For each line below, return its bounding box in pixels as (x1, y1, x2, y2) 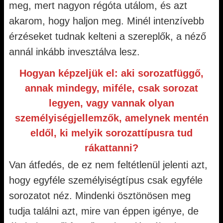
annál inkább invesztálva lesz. (9, 46, 143, 57)
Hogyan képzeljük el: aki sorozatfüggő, (19, 68, 204, 79)
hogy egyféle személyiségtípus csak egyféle (9, 175, 203, 186)
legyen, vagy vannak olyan (49, 98, 174, 109)
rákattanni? (85, 142, 138, 153)
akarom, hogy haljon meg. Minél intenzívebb (9, 15, 204, 26)
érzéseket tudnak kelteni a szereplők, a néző (9, 31, 206, 42)
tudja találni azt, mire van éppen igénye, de (9, 206, 199, 217)
